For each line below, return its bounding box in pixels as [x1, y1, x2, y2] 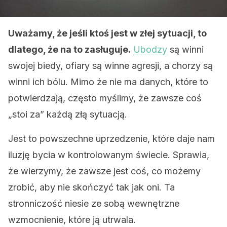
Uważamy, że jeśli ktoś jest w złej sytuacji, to [8, 28, 207, 39]
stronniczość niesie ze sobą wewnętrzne [8, 198, 179, 209]
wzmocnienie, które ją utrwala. [8, 214, 136, 225]
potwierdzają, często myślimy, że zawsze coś [8, 93, 202, 103]
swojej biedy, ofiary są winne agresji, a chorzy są [8, 60, 213, 71]
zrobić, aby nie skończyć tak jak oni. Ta [8, 182, 175, 193]
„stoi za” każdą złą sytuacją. [8, 109, 127, 120]
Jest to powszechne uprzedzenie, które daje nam [8, 133, 215, 144]
